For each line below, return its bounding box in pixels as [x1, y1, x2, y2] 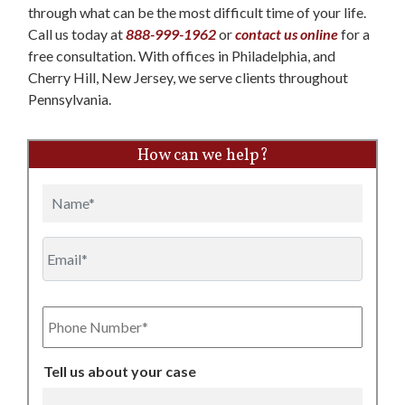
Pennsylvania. [28, 90, 111, 108]
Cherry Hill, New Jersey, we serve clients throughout [28, 69, 348, 87]
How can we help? [137, 145, 268, 168]
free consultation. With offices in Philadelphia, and [28, 47, 335, 65]
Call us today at [28, 25, 126, 43]
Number [43, 314, 99, 332]
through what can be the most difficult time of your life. [28, 4, 366, 22]
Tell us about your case [43, 363, 196, 381]
